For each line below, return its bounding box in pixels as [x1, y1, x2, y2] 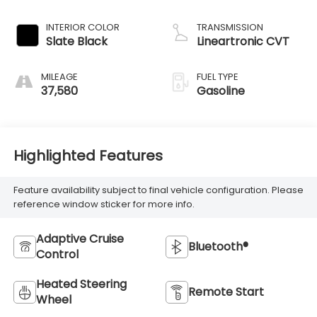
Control [35, 246, 79, 263]
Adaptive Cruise [35, 231, 124, 248]
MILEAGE [40, 69, 78, 83]
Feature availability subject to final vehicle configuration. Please [13, 183, 304, 197]
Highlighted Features [13, 146, 163, 166]
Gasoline [197, 82, 245, 99]
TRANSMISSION [197, 20, 263, 34]
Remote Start [188, 284, 264, 301]
